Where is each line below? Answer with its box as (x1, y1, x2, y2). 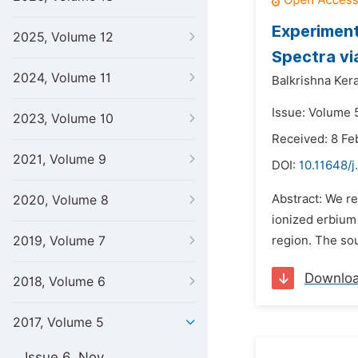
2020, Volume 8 (13, 193, 109, 208)
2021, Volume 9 (13, 152, 106, 167)
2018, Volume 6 (13, 274, 105, 289)
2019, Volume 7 (13, 233, 105, 249)
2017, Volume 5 (13, 315, 104, 330)
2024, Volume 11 (13, 70, 111, 86)
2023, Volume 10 (13, 111, 113, 126)
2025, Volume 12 (13, 30, 113, 45)
